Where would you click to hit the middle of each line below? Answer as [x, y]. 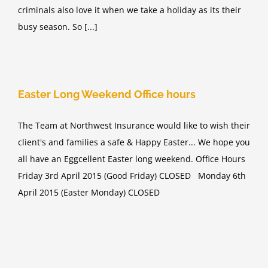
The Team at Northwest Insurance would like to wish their [134, 126]
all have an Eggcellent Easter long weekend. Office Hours [132, 159]
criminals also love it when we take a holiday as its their [130, 10]
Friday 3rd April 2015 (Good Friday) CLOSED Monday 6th [132, 176]
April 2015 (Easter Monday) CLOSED [89, 193]
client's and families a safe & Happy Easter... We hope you [134, 142]
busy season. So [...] [58, 27]
